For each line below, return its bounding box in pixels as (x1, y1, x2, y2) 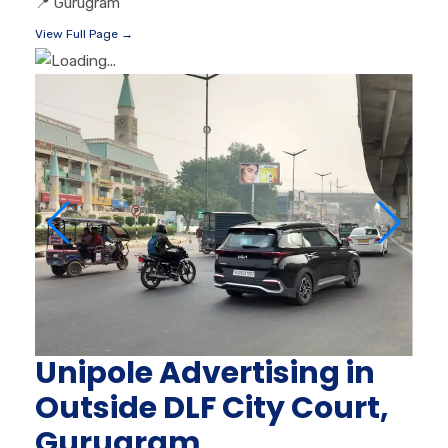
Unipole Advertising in (35, 351, 375, 394)
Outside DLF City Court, (35, 386, 389, 429)
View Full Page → (35, 26, 133, 41)
